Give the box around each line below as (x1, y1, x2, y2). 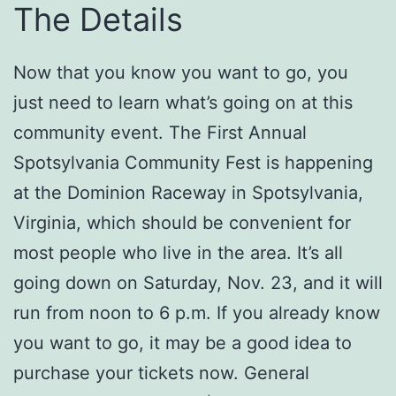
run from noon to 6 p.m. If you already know (13, 301, 380, 324)
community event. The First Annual (13, 121, 307, 143)
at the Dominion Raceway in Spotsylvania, (13, 181, 363, 203)
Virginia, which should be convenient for (13, 211, 351, 233)
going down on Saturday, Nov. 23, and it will (13, 271, 383, 293)
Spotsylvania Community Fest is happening (13, 151, 373, 173)
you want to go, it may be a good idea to (13, 331, 352, 354)
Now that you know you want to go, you (13, 61, 348, 83)
